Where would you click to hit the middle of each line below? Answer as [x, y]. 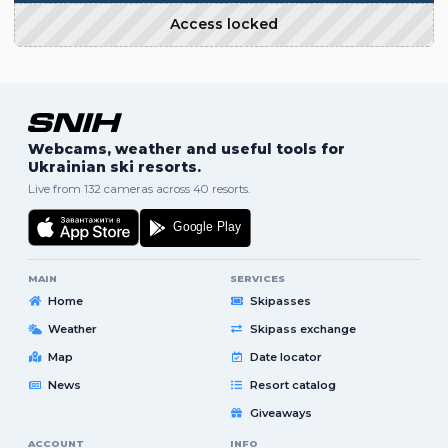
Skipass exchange [302, 328]
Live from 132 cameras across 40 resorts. [139, 188]
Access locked [224, 24]
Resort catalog [292, 384]
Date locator [285, 356]
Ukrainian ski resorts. [114, 167]
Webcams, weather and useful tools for [186, 149]
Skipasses [280, 300]
